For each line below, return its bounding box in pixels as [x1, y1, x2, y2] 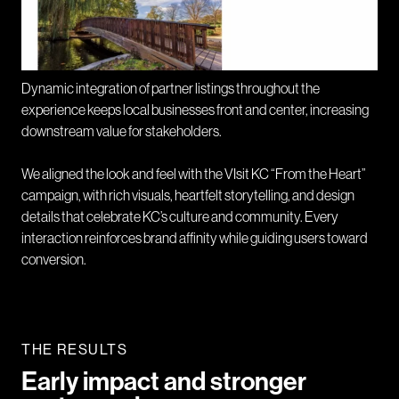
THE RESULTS [21, 340, 128, 359]
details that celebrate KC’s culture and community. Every [21, 208, 338, 226]
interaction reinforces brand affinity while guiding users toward [21, 229, 368, 248]
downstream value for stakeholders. [21, 122, 222, 141]
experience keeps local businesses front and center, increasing [21, 101, 369, 119]
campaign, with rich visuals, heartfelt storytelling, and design [21, 186, 354, 205]
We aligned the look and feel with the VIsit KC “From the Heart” [21, 165, 366, 183]
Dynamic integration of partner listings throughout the [21, 79, 320, 98]
